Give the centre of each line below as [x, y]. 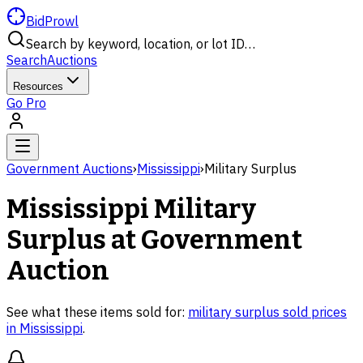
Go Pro [26, 103]
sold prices [313, 312]
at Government [204, 240]
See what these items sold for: [96, 312]
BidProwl [52, 21]
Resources [38, 86]
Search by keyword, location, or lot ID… [141, 44]
